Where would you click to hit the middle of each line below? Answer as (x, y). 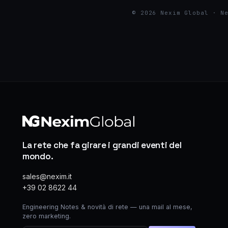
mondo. (38, 156)
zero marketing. (47, 216)
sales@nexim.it (47, 176)
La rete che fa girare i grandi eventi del (102, 145)
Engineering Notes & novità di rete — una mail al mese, (107, 207)
